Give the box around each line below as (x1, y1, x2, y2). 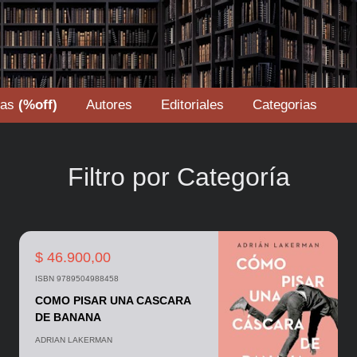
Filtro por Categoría (67, 163, 290, 191)
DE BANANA (34, 311, 101, 324)
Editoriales (161, 97, 224, 112)
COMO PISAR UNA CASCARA (34, 294, 190, 307)
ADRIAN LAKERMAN (34, 335, 112, 344)
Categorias (253, 97, 317, 112)
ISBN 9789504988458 (34, 274, 119, 283)
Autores (86, 97, 132, 112)
